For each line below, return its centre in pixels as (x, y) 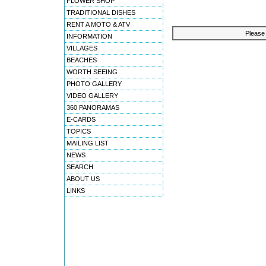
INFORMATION (89, 36)
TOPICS (79, 131)
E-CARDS (81, 119)
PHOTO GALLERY (94, 84)
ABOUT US (83, 179)
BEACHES (82, 60)
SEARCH (80, 167)
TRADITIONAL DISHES (101, 12)
